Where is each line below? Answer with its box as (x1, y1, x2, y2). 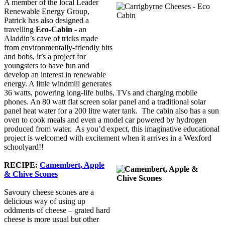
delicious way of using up (4, 196, 85, 205)
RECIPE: (4, 160, 40, 169)
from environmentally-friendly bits (4, 43, 113, 52)
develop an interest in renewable (4, 70, 106, 79)
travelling (4, 25, 36, 34)
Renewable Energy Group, (4, 7, 89, 16)
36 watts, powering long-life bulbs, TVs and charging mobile (4, 88, 197, 97)
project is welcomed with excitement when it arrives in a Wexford (4, 133, 211, 142)
